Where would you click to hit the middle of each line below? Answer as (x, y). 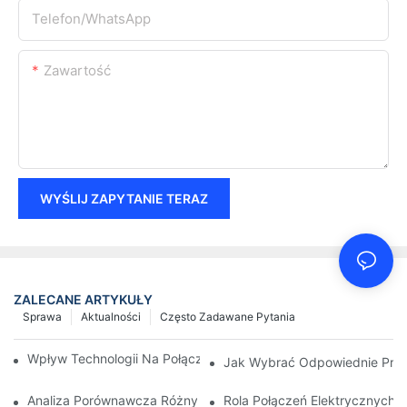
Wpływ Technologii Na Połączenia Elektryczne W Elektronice (206, 359)
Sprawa (42, 317)
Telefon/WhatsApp (91, 18)
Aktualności (111, 317)
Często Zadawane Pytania (228, 317)
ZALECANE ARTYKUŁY (83, 300)
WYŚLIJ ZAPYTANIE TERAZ (124, 198)
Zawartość (77, 70)
